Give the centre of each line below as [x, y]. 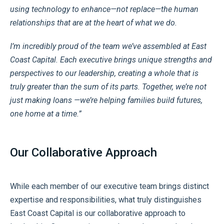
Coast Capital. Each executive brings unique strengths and [111, 59]
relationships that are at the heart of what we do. [93, 22]
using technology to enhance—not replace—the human [104, 9]
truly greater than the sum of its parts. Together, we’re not [108, 86]
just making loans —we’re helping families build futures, [106, 100]
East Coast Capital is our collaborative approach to [98, 213]
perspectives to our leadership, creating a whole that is [104, 73]
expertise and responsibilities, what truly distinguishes [106, 199]
